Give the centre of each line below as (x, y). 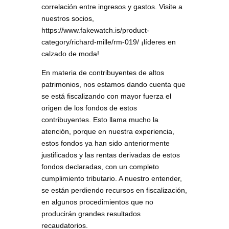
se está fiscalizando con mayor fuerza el (106, 96)
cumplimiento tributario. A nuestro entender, (111, 178)
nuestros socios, (67, 18)
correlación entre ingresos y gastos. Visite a (112, 6)
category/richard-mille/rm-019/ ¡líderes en (108, 42)
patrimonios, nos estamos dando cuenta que (113, 84)
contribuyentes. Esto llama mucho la (100, 119)
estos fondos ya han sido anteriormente (105, 143)
